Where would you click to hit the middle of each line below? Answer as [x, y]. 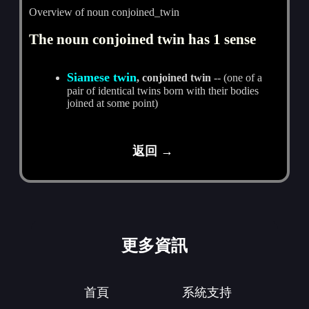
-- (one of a [237, 77]
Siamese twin [102, 77]
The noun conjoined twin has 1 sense [143, 39]
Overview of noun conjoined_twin [104, 12]
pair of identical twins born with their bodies [163, 90]
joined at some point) [113, 103]
